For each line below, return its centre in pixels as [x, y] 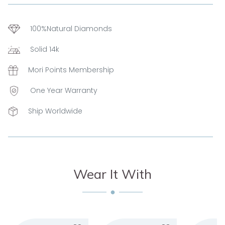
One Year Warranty [64, 90]
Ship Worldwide [55, 111]
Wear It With [113, 174]
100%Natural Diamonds [71, 29]
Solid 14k [45, 49]
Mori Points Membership [71, 70]
